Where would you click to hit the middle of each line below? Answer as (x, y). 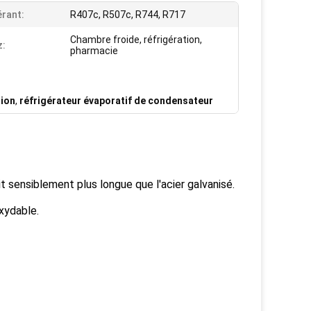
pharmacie (94, 51)
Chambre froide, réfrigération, (136, 40)
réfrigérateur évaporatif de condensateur (116, 101)
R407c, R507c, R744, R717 (128, 15)
